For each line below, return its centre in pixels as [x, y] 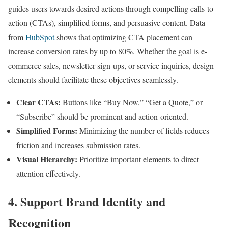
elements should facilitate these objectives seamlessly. [93, 80]
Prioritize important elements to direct [138, 159]
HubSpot [40, 37]
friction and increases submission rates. [78, 145]
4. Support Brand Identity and [87, 202]
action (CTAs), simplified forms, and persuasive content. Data [107, 23]
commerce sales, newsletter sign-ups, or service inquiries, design [111, 66]
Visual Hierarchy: [47, 159]
